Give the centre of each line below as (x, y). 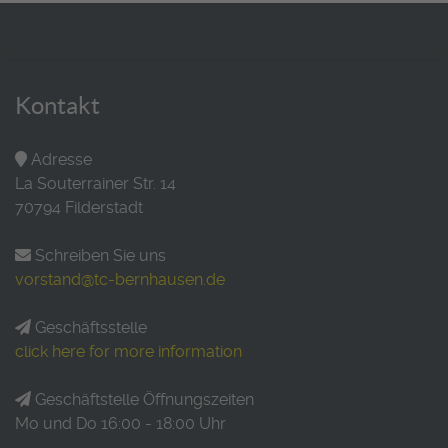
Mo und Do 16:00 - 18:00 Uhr (120, 423)
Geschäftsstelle (91, 327)
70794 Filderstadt (79, 207)
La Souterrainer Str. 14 (95, 183)
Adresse (61, 159)
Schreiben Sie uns (100, 255)
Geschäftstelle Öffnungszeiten (144, 399)
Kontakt (57, 105)
